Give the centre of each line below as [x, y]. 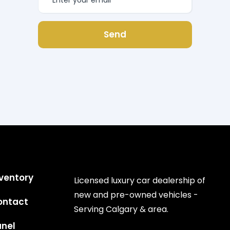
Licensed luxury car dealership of [140, 180]
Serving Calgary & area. [121, 209]
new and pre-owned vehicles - [136, 195]
